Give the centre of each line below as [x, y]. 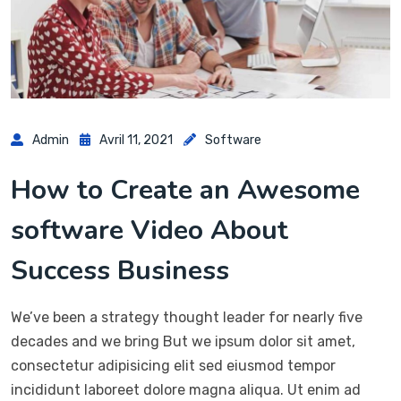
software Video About [149, 231]
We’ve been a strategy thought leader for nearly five [187, 318]
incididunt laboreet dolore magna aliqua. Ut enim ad [186, 390]
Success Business [120, 271]
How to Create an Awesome [185, 191]
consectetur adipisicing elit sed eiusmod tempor [173, 366]
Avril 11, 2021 [136, 141]
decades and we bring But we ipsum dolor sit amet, [183, 342]
